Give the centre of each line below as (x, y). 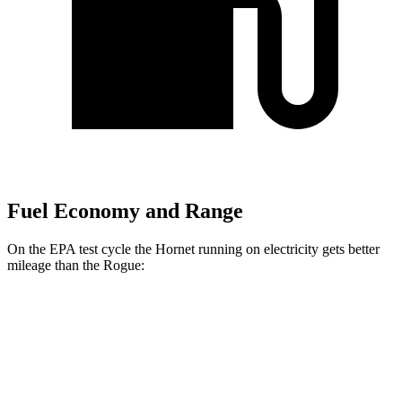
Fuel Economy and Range (125, 211)
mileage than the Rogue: (76, 265)
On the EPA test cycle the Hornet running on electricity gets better (193, 249)
